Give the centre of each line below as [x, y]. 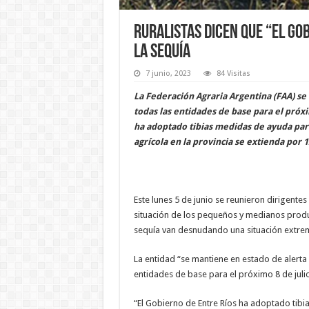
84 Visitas [233, 74]
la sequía [162, 53]
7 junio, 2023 [168, 74]
